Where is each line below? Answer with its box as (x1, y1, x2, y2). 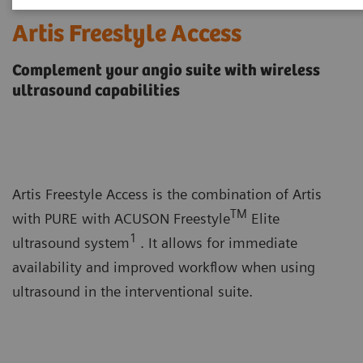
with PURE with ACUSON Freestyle (12, 210, 230, 228)
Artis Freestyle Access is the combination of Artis (12, 186, 322, 203)
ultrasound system (12, 234, 130, 252)
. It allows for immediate (140, 234, 297, 252)
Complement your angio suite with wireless (12, 62, 320, 81)
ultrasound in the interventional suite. (12, 283, 261, 301)
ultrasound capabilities (12, 82, 180, 101)
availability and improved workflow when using (12, 258, 315, 276)
